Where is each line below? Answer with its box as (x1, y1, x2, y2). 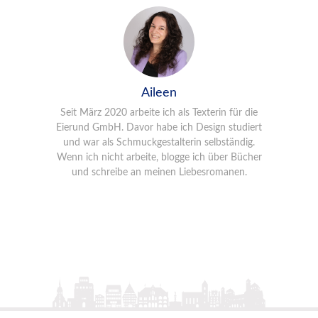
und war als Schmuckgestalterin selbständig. (63, 138, 255, 148)
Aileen (141, 87, 177, 99)
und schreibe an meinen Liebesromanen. (71, 168, 247, 177)
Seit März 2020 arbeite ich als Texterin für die (60, 108, 258, 118)
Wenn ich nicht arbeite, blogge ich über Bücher (56, 153, 262, 163)
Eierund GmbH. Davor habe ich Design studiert (56, 123, 262, 133)
